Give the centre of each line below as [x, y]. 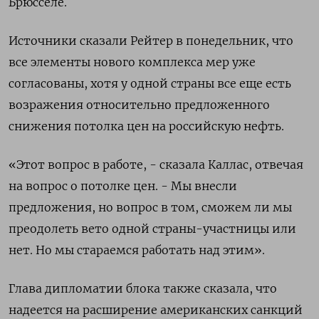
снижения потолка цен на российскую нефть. [146, 126]
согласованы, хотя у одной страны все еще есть [150, 84]
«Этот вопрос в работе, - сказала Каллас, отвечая [156, 165]
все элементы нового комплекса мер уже [132, 62]
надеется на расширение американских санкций [156, 310]
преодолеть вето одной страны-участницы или [152, 229]
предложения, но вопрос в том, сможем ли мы [150, 208]
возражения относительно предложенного [139, 105]
